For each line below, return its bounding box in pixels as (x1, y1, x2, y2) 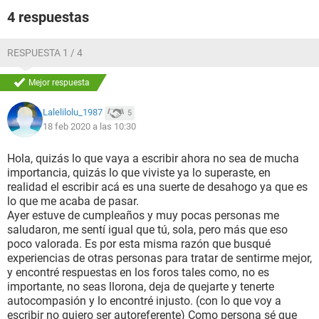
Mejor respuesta (28, 78, 90, 88)
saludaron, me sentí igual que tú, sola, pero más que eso (7, 223, 288, 236)
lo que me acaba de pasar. (7, 194, 139, 208)
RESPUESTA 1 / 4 (7, 47, 83, 58)
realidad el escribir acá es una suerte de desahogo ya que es (7, 180, 308, 194)
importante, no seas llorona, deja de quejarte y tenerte (7, 280, 274, 293)
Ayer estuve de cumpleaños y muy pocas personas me (7, 209, 279, 222)
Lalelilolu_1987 (43, 107, 103, 118)
